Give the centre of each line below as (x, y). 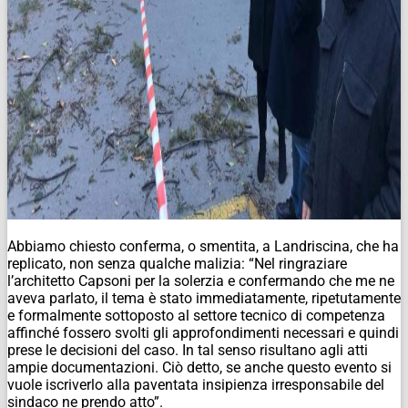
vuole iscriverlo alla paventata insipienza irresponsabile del (196, 385)
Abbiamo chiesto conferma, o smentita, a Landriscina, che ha (203, 247)
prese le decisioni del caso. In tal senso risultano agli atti (188, 351)
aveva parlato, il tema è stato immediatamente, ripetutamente (204, 299)
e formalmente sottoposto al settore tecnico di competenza (196, 316)
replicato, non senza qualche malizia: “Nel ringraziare (177, 264)
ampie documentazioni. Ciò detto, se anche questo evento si (199, 368)
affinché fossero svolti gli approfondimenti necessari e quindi (203, 333)
